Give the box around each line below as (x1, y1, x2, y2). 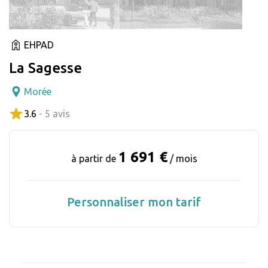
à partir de (71, 153, 118, 164)
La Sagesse (9, 59, 82, 76)
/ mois (169, 153, 197, 164)
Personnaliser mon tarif (67, 194, 201, 209)
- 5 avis (39, 108, 70, 119)
